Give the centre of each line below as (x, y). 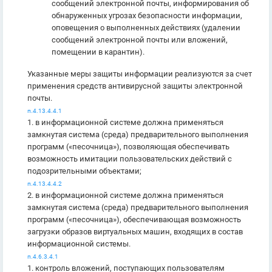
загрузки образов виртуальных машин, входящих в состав (135, 232)
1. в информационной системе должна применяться (125, 122)
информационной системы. (79, 244)
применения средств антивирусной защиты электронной (135, 86)
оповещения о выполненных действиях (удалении (146, 28)
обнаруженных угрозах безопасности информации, (147, 15)
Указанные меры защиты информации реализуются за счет (140, 74)
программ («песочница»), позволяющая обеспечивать (128, 147)
